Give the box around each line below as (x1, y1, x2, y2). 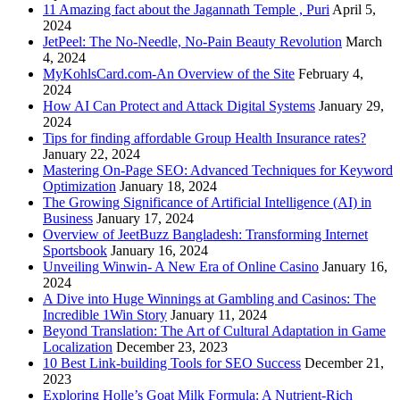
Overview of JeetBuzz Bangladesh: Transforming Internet (43, 226, 368, 242)
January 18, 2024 (120, 178, 217, 194)
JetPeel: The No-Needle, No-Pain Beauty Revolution (43, 33, 342, 49)
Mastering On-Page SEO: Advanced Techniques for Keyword (43, 162, 393, 178)
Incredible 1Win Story (43, 306, 167, 322)
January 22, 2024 (43, 146, 140, 162)
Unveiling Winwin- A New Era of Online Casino (43, 258, 319, 274)
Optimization (43, 178, 116, 194)
